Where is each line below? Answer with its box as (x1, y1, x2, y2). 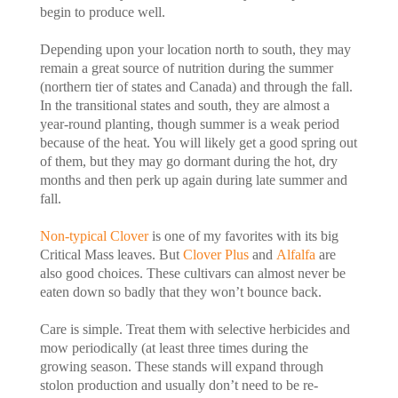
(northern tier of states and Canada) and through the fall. (39, 78, 353, 94)
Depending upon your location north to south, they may (39, 41, 351, 57)
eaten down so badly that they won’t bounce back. (39, 283, 322, 299)
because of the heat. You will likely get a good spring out (39, 134, 357, 150)
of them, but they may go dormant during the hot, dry (39, 153, 338, 169)
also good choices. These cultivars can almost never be (39, 265, 346, 281)
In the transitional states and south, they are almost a (39, 97, 330, 113)
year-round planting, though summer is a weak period (39, 115, 339, 131)
